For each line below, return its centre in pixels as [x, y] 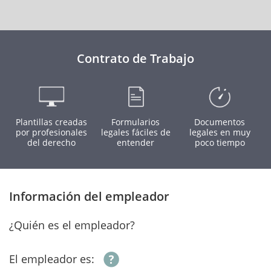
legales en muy [220, 132]
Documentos [220, 122]
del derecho [51, 142]
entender [135, 142]
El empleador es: [52, 259]
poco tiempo [220, 142]
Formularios [135, 122]
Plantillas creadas [51, 122]
